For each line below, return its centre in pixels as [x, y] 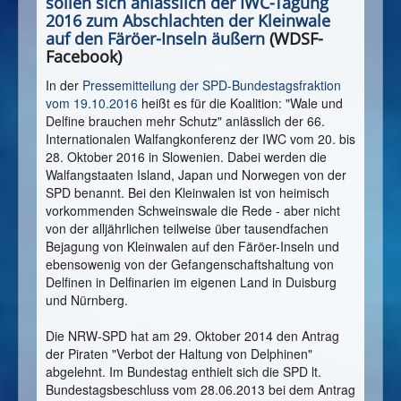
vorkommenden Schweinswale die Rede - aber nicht [193, 211]
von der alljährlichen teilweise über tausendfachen [187, 229]
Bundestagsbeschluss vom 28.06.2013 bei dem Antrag [200, 390]
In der [64, 85]
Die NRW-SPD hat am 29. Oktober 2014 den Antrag [192, 336]
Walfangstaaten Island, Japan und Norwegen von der [196, 175]
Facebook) [84, 57]
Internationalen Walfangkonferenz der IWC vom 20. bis [200, 139]
